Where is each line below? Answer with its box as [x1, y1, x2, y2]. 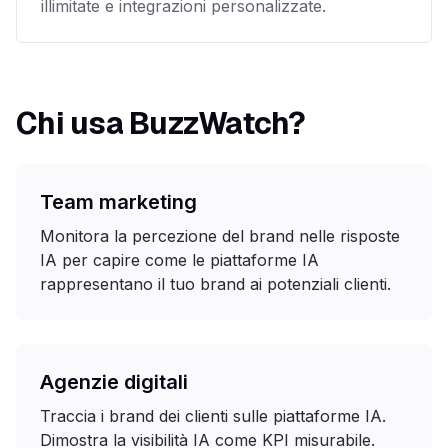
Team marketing [40, 190, 197, 214]
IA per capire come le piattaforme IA [40, 250, 319, 270]
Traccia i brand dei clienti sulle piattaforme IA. [40, 406, 386, 426]
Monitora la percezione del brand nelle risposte [40, 226, 400, 246]
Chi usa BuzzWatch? [16, 104, 306, 143]
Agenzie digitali [40, 370, 188, 394]
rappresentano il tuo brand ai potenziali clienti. [40, 274, 391, 294]
